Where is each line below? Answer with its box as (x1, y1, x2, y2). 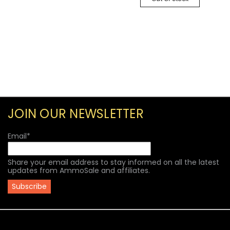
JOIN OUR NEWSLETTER (8, 105, 144, 123)
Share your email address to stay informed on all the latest (8, 157, 219, 168)
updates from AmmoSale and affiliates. (8, 165, 150, 176)
